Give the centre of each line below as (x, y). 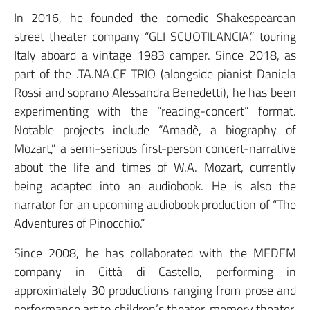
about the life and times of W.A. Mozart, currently (155, 167)
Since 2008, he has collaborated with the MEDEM (155, 253)
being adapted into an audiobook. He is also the (155, 186)
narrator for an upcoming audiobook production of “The (155, 205)
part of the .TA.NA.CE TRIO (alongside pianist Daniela (155, 74)
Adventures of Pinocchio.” (80, 224)
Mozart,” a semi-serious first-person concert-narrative (155, 149)
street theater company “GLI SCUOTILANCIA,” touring (155, 37)
